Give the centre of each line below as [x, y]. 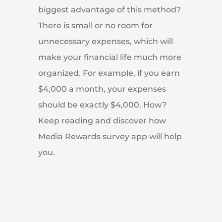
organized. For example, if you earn [109, 73]
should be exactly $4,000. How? [102, 105]
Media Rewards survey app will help [110, 137]
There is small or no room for [95, 26]
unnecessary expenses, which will [105, 42]
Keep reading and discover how [102, 121]
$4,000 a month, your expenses [102, 89]
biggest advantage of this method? [109, 10]
